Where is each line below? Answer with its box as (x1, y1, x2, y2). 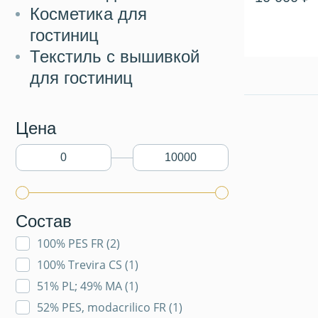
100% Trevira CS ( (37, 257, 128, 273)
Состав (16, 212, 72, 231)
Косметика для (30, 4, 147, 23)
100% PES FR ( (37, 236, 110, 251)
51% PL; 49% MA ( (37, 278, 128, 294)
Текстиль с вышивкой (30, 47, 199, 66)
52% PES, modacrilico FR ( (37, 300, 172, 315)
